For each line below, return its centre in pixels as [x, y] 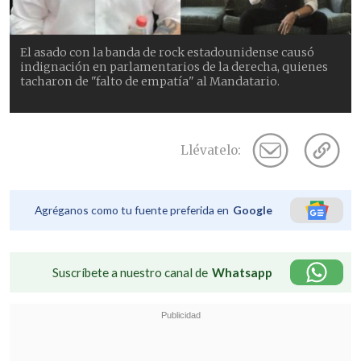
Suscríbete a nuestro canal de [130, 273]
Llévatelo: [211, 151]
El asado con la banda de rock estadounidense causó [168, 53]
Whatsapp [242, 273]
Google [253, 210]
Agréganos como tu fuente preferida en [132, 210]
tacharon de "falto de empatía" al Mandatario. [150, 82]
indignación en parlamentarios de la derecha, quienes [174, 67]
